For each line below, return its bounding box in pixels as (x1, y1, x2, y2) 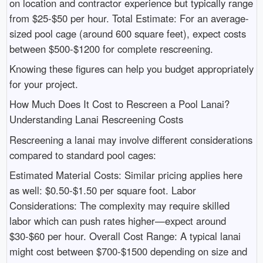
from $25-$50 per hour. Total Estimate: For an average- (9, 11, 249, 25)
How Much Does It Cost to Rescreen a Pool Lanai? (9, 97, 230, 112)
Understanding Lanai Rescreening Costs (9, 112, 183, 127)
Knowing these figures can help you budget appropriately (9, 62, 254, 76)
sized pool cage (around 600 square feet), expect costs (9, 26, 246, 41)
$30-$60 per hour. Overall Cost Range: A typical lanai (9, 229, 241, 244)
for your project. (9, 77, 78, 91)
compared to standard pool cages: (9, 147, 156, 162)
